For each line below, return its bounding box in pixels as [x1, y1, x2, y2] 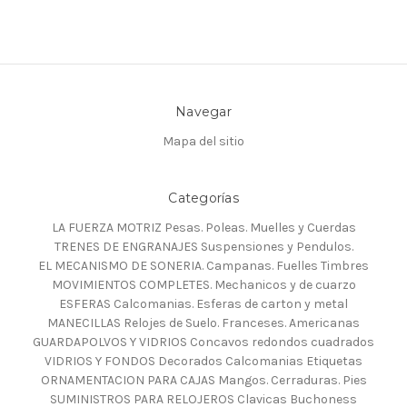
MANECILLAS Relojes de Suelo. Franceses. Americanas [47, 315, 360, 332]
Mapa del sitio [163, 134, 244, 150]
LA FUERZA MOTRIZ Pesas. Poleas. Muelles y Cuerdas [51, 220, 356, 236]
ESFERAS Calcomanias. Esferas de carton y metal [59, 296, 348, 313]
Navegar [175, 104, 232, 121]
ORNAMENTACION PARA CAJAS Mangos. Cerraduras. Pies [40, 372, 367, 389]
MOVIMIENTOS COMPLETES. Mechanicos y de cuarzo [51, 277, 356, 293]
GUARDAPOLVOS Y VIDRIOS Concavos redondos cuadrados [33, 334, 374, 351]
